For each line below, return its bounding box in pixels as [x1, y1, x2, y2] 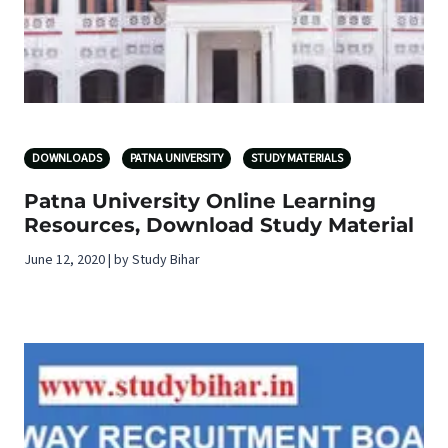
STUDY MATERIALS [251, 150, 343, 167]
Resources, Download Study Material [24, 213, 414, 237]
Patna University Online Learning [24, 189, 376, 213]
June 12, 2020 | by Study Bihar [24, 250, 200, 270]
